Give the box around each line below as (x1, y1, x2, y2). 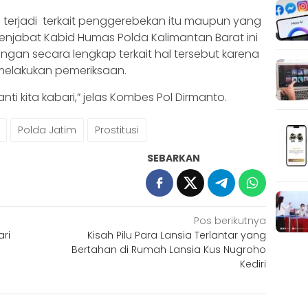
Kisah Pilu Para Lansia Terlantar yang (87, 228, 267, 242)
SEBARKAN (147, 151, 201, 165)
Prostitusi (95, 122, 139, 137)
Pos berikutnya (194, 213, 267, 228)
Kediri (240, 256, 267, 271)
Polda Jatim (18, 122, 76, 137)
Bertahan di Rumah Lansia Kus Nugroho (71, 242, 267, 256)
